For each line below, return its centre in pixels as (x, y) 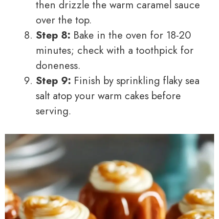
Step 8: (53, 35)
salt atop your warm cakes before (108, 96)
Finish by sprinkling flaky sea (135, 80)
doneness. (58, 65)
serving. (54, 111)
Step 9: (53, 80)
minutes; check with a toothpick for (115, 50)
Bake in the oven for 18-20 (131, 35)
